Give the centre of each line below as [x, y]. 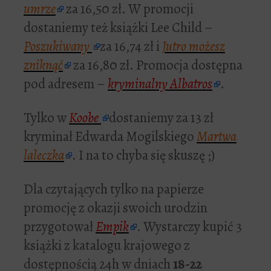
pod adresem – [66, 84]
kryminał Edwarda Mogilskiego [110, 137]
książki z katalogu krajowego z [107, 246]
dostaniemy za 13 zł [161, 118]
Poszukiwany [58, 47]
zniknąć [43, 65]
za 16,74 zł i [131, 47]
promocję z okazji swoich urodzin [116, 208]
